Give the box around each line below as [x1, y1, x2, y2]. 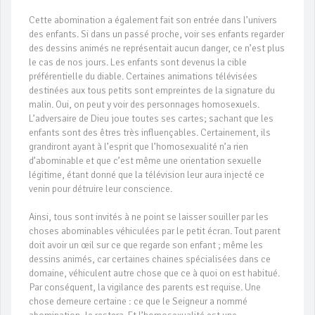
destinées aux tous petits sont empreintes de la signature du [29, 84, 275, 97]
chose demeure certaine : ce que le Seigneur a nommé [29, 295, 247, 308]
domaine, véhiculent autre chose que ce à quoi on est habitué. [29, 267, 280, 280]
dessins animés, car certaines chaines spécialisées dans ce [29, 253, 271, 266]
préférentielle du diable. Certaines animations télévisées [29, 70, 257, 83]
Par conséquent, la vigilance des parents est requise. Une [29, 281, 261, 294]
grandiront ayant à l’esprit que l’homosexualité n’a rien [29, 141, 248, 153]
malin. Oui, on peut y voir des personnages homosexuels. [29, 98, 259, 111]
